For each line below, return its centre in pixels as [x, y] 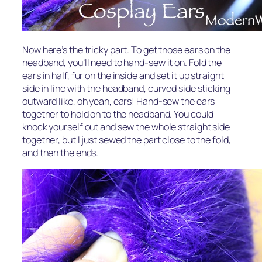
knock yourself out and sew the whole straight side [126, 127]
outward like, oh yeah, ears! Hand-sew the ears [119, 101]
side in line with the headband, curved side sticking [126, 89]
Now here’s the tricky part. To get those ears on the [126, 50]
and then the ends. [61, 153]
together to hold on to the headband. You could [118, 114]
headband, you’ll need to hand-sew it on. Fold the [122, 63]
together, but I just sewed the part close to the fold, [127, 140]
